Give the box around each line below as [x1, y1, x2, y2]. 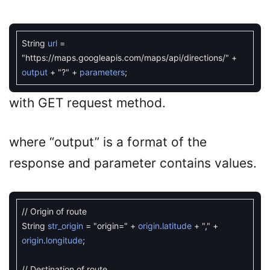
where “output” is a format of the [9, 134, 207, 149]
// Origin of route [22, 206, 87, 216]
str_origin [48, 221, 83, 231]
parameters [80, 67, 125, 77]
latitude [162, 221, 192, 231]
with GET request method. [9, 95, 166, 110]
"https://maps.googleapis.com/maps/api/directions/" [22, 52, 229, 63]
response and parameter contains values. [9, 155, 257, 171]
